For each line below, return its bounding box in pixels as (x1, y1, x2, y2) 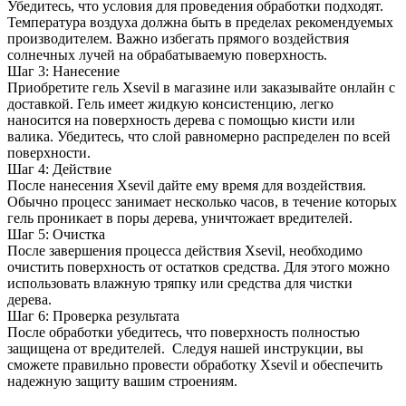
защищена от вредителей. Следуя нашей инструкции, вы (7, 340, 363, 356)
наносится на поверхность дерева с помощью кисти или (7, 111, 355, 128)
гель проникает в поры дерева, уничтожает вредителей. (7, 209, 353, 226)
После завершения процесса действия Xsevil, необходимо (7, 242, 362, 258)
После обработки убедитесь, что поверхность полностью (7, 324, 360, 340)
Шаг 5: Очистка (7, 226, 109, 242)
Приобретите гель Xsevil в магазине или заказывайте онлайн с (7, 79, 395, 95)
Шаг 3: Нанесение (7, 63, 123, 79)
